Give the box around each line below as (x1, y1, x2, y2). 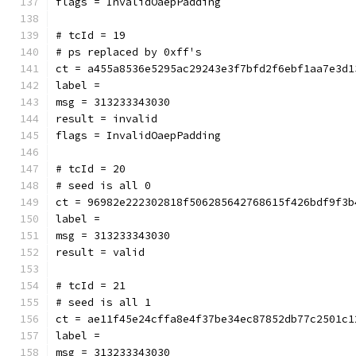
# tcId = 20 (56, 162, 126, 176)
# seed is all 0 (56, 179, 151, 192)
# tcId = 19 (56, 29, 126, 42)
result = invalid (56, 112, 157, 126)
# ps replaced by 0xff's (56, 45, 202, 59)
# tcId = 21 (56, 279, 126, 292)
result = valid (56, 246, 145, 259)
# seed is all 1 (56, 296, 151, 309)
